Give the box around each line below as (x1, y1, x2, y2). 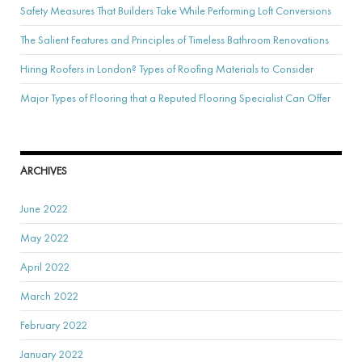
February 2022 (20, 317, 87, 332)
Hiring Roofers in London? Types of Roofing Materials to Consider (20, 61, 316, 76)
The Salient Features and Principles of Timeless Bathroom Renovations (20, 32, 329, 47)
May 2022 (20, 229, 69, 245)
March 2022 (20, 288, 78, 303)
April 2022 (20, 259, 69, 274)
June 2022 (20, 200, 68, 216)
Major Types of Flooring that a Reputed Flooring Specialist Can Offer (20, 90, 330, 105)
